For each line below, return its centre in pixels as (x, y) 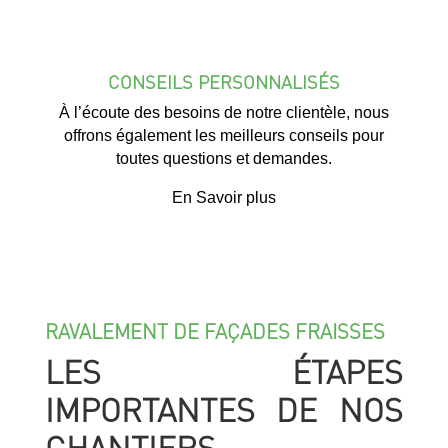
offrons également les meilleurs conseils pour (223, 136)
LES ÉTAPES (224, 372)
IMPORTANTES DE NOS (224, 410)
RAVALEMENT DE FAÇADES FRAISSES (214, 331)
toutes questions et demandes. (223, 159)
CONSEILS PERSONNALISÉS (223, 82)
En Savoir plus (223, 198)
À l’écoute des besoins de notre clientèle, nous (223, 113)
